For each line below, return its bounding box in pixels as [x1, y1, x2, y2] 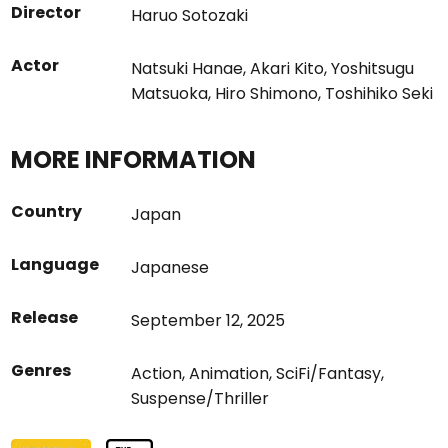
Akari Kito [250, 57, 325, 80]
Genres [11, 359, 72, 382]
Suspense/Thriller [131, 387, 270, 410]
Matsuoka [131, 82, 209, 105]
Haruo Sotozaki [131, 4, 249, 27]
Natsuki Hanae [131, 57, 244, 80]
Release [11, 306, 79, 329]
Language [11, 253, 100, 276]
